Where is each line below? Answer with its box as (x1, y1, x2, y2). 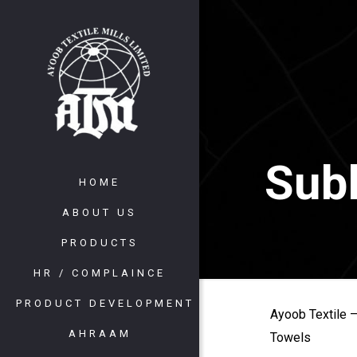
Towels (270, 330, 311, 345)
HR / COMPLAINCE (33, 267, 166, 279)
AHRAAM (68, 328, 131, 339)
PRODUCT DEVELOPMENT (16, 297, 194, 309)
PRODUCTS (61, 237, 139, 249)
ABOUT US (62, 206, 137, 218)
